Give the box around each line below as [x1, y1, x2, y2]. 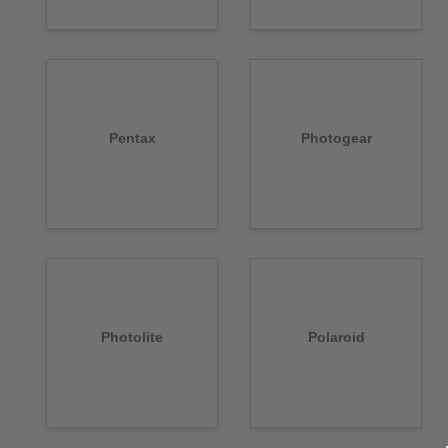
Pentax [108, 130, 156, 147]
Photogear [300, 130, 372, 147]
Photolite [101, 329, 163, 346]
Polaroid [307, 329, 365, 346]
